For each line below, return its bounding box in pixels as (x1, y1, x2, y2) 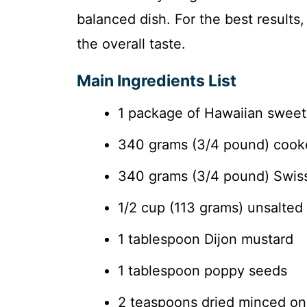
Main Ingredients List (77, 71, 236, 91)
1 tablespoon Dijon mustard (118, 231, 293, 248)
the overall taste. (77, 36, 186, 53)
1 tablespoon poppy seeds (118, 262, 287, 280)
